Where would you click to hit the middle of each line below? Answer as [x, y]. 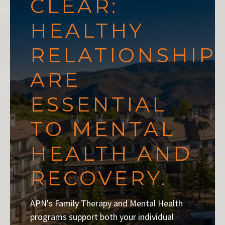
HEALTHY [87, 31]
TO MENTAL [103, 129]
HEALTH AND [111, 154]
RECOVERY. [99, 178]
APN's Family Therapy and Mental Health [106, 203]
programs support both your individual [102, 217]
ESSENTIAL [98, 104]
